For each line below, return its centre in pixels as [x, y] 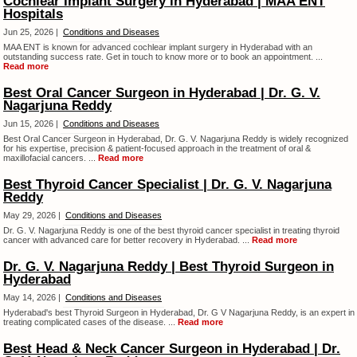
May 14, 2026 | [33, 297]
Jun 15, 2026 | [32, 124]
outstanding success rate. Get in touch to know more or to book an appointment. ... [163, 57]
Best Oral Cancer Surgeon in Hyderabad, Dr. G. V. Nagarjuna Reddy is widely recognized [176, 139]
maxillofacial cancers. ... [51, 158]
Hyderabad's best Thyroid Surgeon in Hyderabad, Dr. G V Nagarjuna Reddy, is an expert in [179, 312]
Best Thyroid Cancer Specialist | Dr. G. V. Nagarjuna [167, 184]
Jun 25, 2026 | [32, 32]
